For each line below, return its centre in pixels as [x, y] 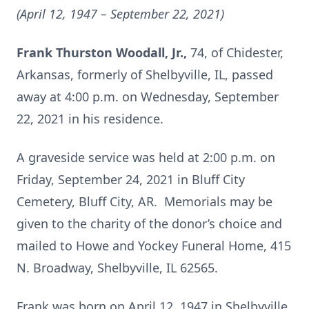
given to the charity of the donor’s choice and [149, 223]
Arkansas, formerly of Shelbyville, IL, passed [145, 74]
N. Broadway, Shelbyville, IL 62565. [117, 268]
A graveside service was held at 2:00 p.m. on [146, 157]
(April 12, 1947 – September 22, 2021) [120, 14]
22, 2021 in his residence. [90, 119]
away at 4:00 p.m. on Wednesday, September [148, 97]
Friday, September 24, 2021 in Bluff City [131, 179]
